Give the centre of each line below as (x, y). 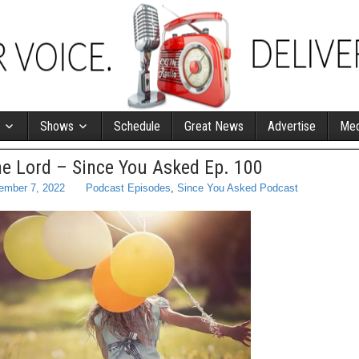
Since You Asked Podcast (238, 188)
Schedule (137, 126)
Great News (214, 126)
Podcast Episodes (128, 188)
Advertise (292, 126)
